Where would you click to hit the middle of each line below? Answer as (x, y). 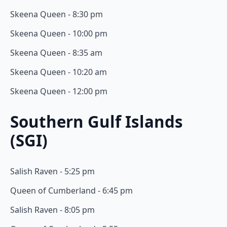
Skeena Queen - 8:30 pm (56, 14)
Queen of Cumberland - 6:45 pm (71, 191)
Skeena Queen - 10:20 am (59, 72)
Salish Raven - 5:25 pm (52, 172)
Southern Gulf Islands (97, 122)
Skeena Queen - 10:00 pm (59, 33)
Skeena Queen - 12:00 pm (59, 91)
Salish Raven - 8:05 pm (52, 210)
